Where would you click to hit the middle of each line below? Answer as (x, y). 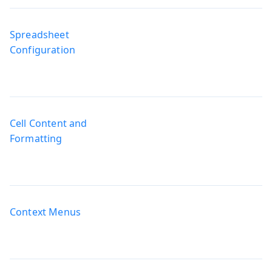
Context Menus (46, 212)
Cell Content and (49, 123)
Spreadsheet (39, 34)
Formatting (36, 138)
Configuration (43, 49)
